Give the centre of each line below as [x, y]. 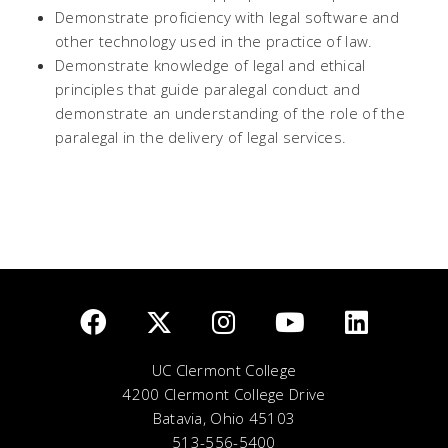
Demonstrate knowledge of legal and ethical [210, 65]
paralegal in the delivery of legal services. [201, 137]
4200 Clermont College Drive [224, 394]
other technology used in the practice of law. [214, 41]
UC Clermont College [224, 370]
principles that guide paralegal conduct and [207, 89]
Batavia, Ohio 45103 [224, 418]
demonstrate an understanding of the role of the [230, 113]
